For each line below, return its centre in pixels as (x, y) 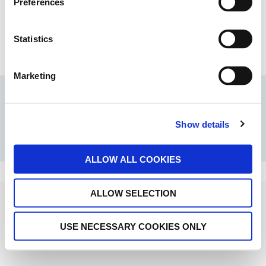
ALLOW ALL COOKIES (133, 159)
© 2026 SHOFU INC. (83, 123)
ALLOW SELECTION (133, 193)
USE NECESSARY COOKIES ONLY (133, 226)
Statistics (33, 39)
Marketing (35, 75)
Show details (202, 124)
